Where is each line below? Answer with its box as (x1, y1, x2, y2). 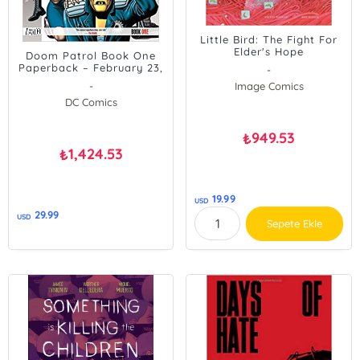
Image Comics (234, 80, 304, 92)
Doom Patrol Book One (26, 49, 157, 62)
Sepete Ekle (266, 217, 323, 230)
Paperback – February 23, (18, 61, 164, 74)
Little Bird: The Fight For (200, 33, 338, 46)
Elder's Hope (234, 45, 305, 58)
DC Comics (64, 96, 117, 108)
